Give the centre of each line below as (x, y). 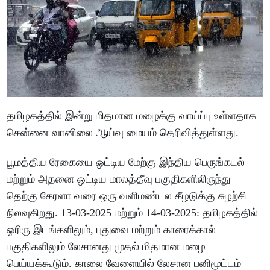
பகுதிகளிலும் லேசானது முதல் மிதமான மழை (106, 246)
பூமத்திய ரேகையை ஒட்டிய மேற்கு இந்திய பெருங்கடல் (126, 162)
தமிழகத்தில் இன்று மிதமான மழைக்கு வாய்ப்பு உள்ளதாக (132, 115)
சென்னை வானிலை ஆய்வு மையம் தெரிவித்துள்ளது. (124, 132)
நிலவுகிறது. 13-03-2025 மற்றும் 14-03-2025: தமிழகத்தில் (133, 212)
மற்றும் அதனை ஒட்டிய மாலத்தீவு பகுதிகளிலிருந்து (119, 179)
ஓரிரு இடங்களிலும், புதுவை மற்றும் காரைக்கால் (111, 229)
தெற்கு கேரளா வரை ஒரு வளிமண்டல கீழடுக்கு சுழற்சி (127, 196)
